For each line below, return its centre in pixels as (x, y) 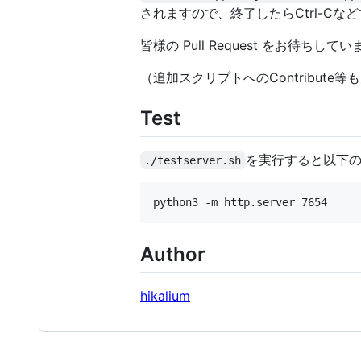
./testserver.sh (193, 161)
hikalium (165, 296)
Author (173, 255)
